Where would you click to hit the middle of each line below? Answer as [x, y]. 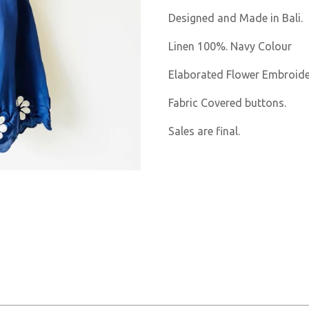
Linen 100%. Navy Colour [230, 46]
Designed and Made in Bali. [236, 18]
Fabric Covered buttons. [227, 102]
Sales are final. [204, 131]
